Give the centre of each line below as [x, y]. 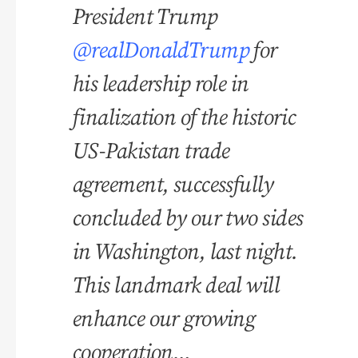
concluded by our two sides [188, 217]
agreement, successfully [173, 183]
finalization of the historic [185, 116]
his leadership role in [161, 83]
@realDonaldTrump [161, 49]
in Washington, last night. [185, 251]
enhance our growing [164, 318]
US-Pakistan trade [151, 150]
